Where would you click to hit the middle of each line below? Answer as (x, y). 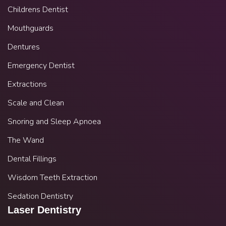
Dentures (24, 47)
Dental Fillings (32, 159)
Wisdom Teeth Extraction (52, 178)
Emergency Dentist (41, 66)
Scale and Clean (36, 103)
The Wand (26, 140)
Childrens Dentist (38, 10)
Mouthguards (31, 29)
